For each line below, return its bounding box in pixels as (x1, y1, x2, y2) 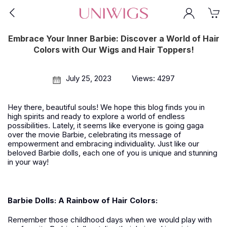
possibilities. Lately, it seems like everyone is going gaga (8, 121, 204, 130)
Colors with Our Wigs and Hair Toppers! (33, 45, 194, 55)
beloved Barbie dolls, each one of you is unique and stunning (8, 148, 217, 158)
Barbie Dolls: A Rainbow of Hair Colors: (8, 196, 158, 205)
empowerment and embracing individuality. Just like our (8, 139, 199, 148)
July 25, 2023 (65, 73, 111, 83)
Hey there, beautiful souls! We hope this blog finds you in (8, 102, 205, 112)
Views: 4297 (131, 73, 175, 83)
